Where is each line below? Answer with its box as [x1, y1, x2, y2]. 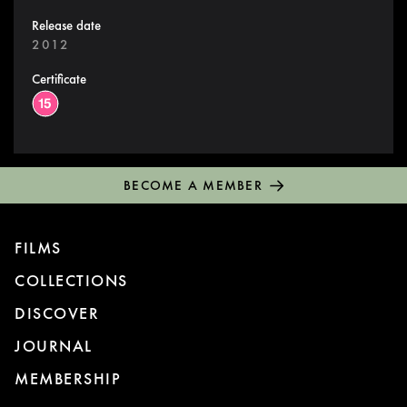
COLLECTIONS [15, 270, 128, 292]
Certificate [32, 70, 86, 89]
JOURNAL [15, 335, 93, 357]
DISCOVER [15, 303, 99, 324]
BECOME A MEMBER [124, 176, 263, 195]
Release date [32, 16, 101, 35]
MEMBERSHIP [15, 368, 121, 390]
